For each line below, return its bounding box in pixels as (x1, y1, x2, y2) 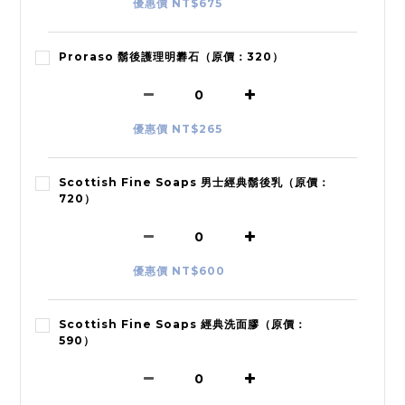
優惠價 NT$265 (133, 122, 222, 137)
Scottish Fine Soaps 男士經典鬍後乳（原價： (59, 175, 330, 190)
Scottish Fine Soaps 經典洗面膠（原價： (59, 317, 306, 332)
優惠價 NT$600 (133, 264, 225, 278)
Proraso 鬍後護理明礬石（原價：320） (59, 50, 284, 64)
